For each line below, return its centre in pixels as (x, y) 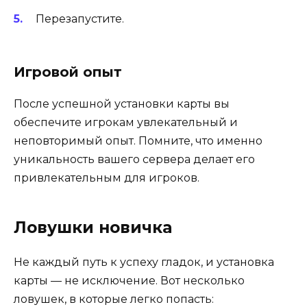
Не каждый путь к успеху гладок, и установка (144, 262)
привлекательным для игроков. (107, 177)
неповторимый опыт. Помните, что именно (138, 140)
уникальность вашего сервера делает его (134, 159)
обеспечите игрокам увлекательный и (126, 122)
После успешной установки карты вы (122, 103)
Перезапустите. (80, 19)
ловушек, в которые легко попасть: (114, 299)
